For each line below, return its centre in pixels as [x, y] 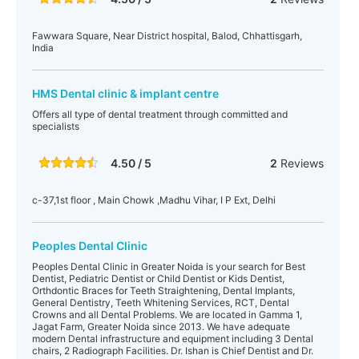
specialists [56, 126]
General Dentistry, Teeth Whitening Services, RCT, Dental [161, 303]
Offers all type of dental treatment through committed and [160, 114]
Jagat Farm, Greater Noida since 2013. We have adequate [161, 327]
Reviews [300, 163]
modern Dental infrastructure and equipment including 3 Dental [173, 339]
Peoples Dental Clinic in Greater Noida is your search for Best [169, 266]
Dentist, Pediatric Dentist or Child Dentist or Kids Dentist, [158, 278]
